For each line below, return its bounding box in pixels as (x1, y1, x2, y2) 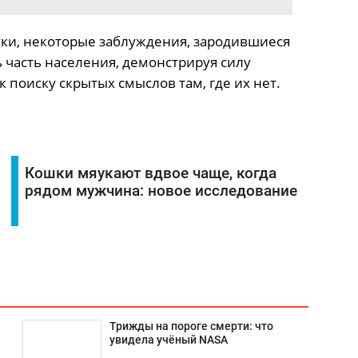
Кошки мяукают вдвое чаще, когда (24, 165, 276, 182)
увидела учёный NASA (109, 333, 228, 347)
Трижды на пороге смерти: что (109, 320, 273, 333)
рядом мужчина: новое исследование (24, 182, 297, 200)
